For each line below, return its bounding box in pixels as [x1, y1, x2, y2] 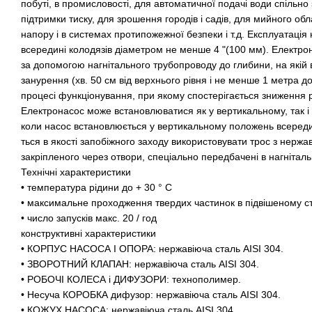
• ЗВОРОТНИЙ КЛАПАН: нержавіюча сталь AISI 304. [21, 258, 259, 270]
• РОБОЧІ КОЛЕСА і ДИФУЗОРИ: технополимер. [21, 273, 241, 285]
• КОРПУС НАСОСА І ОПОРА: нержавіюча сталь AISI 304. [21, 242, 283, 254]
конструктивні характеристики [21, 227, 156, 239]
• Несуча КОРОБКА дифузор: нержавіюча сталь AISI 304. [21, 288, 281, 300]
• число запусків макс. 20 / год [21, 212, 157, 224]
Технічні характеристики [21, 166, 131, 178]
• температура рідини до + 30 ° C [21, 181, 172, 193]
